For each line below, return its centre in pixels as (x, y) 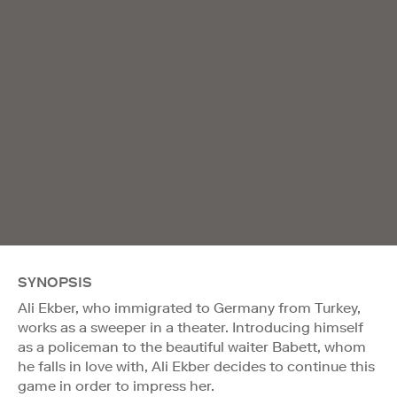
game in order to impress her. (116, 385)
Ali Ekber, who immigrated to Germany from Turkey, (189, 307)
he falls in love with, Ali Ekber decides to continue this (196, 366)
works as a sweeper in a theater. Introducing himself (191, 327)
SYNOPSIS (55, 282)
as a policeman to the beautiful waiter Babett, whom (192, 346)
